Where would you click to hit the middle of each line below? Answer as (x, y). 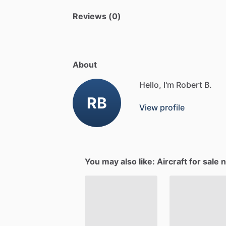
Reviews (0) (97, 16)
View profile (162, 107)
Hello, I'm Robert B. (176, 84)
